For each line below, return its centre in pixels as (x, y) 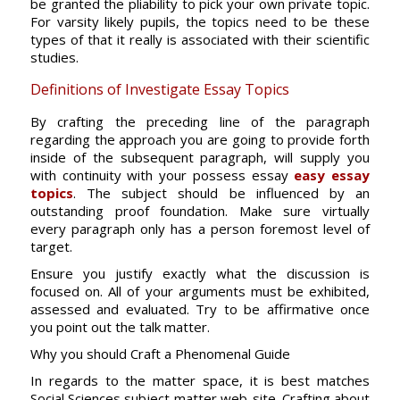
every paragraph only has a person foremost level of (200, 229)
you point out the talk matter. (120, 327)
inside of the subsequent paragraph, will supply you (200, 157)
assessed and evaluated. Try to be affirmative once (200, 309)
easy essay (332, 175)
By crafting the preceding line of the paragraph (200, 121)
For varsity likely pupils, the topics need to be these (200, 21)
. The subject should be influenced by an (221, 193)
